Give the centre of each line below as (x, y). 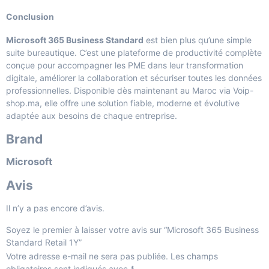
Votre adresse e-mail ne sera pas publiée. (87, 256)
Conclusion (30, 16)
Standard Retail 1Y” (44, 242)
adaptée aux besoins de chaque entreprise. (92, 116)
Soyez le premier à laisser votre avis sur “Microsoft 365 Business (132, 229)
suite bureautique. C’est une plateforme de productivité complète (134, 53)
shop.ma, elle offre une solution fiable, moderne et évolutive (123, 103)
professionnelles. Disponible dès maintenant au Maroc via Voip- (130, 91)
